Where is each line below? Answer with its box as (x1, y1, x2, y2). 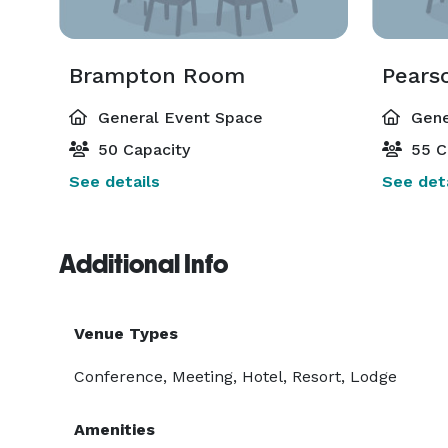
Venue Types (74, 324, 178, 343)
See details (69, 172, 160, 191)
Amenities (74, 420, 155, 439)
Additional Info (59, 249, 228, 279)
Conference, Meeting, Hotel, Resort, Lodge (74, 367, 397, 386)
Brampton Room (69, 63, 245, 88)
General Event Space (93, 108, 263, 127)
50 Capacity (93, 140, 190, 159)
